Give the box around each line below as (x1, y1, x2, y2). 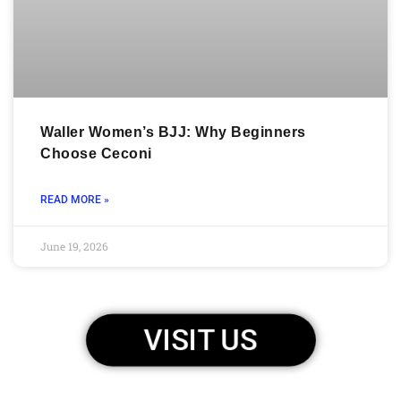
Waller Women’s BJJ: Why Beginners (40, 124, 306, 141)
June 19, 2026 (40, 239, 108, 254)
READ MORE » (40, 193, 109, 207)
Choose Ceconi (40, 146, 152, 162)
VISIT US (141, 321, 260, 358)
